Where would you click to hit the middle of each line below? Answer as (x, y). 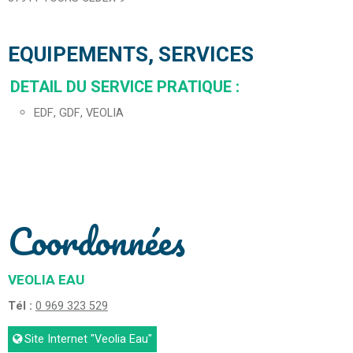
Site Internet (56, 340)
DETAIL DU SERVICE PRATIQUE (123, 87)
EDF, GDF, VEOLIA (79, 113)
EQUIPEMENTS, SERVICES (131, 56)
